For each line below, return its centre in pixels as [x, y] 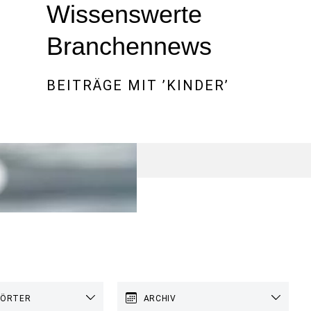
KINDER [195, 85]
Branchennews [129, 46]
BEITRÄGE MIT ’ [106, 85]
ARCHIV [160, 298]
